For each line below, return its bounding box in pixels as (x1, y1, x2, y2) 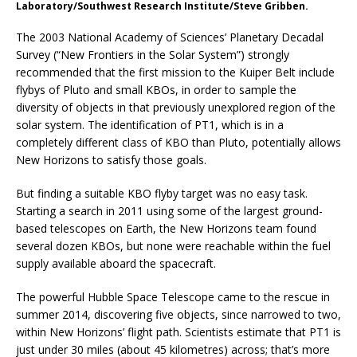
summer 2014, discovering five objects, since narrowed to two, (16, 307, 341, 323)
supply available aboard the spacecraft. (16, 256, 216, 272)
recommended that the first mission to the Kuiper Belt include (16, 65, 335, 80)
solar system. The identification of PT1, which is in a (16, 117, 284, 133)
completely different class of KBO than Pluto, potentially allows (16, 135, 341, 151)
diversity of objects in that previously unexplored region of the (16, 100, 335, 116)
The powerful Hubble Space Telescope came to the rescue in (16, 289, 330, 305)
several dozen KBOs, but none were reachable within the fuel (16, 238, 331, 254)
